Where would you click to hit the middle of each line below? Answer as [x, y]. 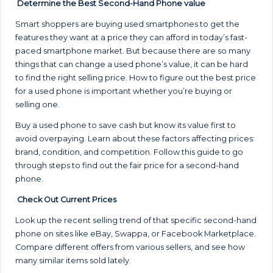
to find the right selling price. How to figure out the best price [136, 77]
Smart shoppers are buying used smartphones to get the [127, 24]
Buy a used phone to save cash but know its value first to [126, 125]
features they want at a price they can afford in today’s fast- [131, 37]
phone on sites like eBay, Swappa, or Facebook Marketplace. [136, 233]
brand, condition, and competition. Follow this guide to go [129, 152]
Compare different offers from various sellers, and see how [130, 247]
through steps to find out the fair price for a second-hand [127, 165]
